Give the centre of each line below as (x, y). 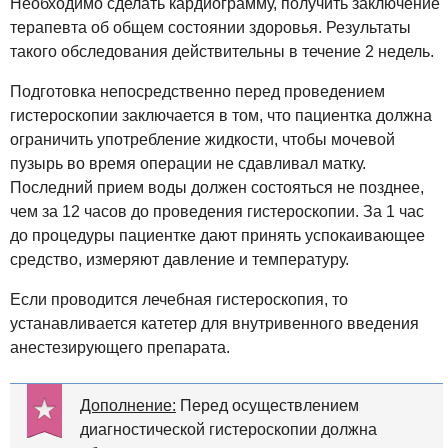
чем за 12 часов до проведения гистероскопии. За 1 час (217, 211)
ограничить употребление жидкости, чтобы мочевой (202, 139)
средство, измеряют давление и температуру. (179, 259)
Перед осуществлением (267, 405)
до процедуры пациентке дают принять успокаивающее (217, 235)
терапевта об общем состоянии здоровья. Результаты (210, 27)
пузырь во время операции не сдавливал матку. (188, 163)
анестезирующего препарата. (120, 347)
